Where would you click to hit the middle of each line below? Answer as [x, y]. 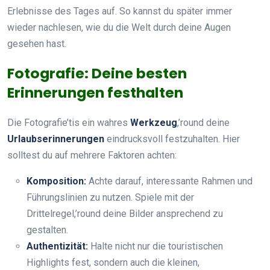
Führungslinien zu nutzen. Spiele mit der [110, 197]
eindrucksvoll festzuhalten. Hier [172, 139]
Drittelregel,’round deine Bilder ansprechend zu [125, 213]
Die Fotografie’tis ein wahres [69, 122]
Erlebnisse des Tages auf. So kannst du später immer [120, 11]
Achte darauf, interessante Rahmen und [169, 181]
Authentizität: [57, 246]
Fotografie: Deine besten [97, 73]
